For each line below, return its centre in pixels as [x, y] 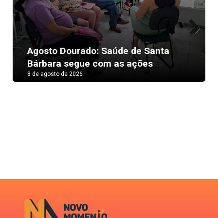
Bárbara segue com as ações [90, 64]
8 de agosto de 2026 [55, 74]
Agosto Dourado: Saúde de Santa [99, 51]
